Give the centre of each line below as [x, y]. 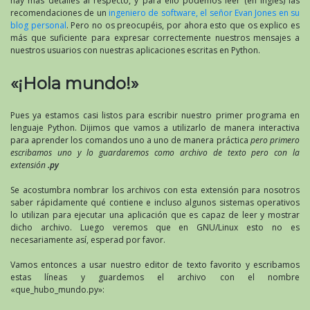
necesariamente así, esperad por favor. [88, 239]
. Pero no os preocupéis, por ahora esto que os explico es [183, 25]
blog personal [38, 25]
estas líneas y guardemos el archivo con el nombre [155, 277]
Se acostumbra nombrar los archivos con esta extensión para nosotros [155, 190]
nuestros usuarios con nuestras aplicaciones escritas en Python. [135, 50]
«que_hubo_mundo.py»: [57, 289]
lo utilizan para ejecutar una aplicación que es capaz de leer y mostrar [155, 215]
